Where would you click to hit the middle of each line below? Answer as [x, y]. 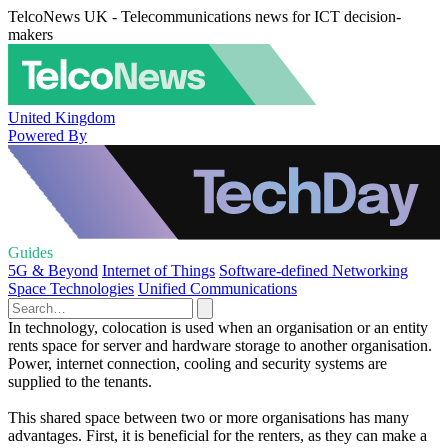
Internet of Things [158, 270]
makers [30, 34]
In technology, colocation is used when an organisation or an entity [218, 327]
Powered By [47, 135]
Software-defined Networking [313, 270]
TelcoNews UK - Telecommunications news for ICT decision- [204, 16]
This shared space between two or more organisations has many [208, 417]
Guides [30, 252]
